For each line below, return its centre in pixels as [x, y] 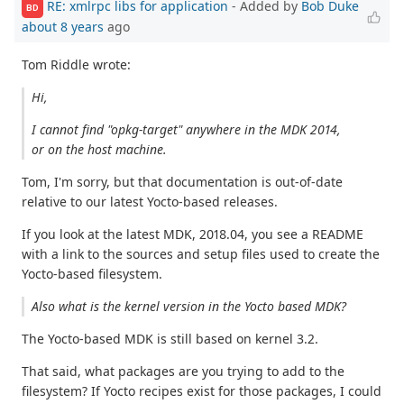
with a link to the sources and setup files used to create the [201, 254]
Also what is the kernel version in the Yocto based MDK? [189, 307]
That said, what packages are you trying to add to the [183, 372]
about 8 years [63, 27]
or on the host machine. [100, 150]
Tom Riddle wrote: [76, 65]
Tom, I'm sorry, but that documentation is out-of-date [182, 182]
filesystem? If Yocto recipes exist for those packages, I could [202, 391]
